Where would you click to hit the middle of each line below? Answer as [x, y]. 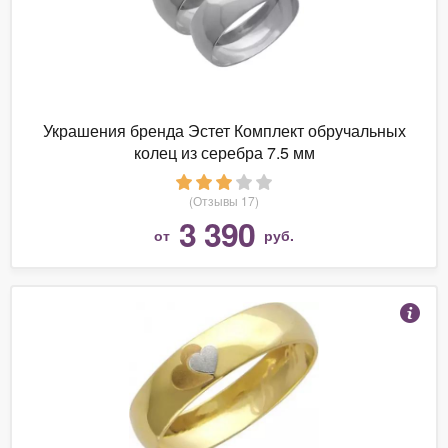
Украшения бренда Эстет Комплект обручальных [224, 130]
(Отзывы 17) [224, 200]
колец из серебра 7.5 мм [224, 152]
